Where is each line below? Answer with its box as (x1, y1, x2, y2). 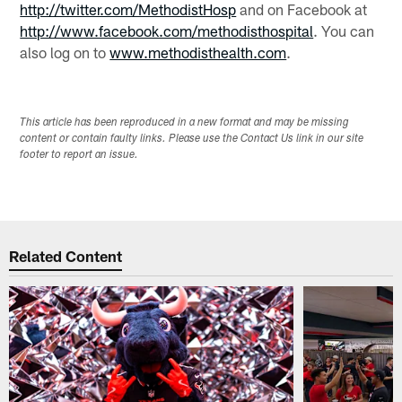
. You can (313, 21, 375, 39)
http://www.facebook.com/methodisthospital (20, 21, 314, 39)
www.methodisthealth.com (109, 42, 287, 61)
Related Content (9, 247, 123, 266)
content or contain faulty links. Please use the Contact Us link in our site (20, 133, 364, 144)
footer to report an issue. (20, 149, 139, 161)
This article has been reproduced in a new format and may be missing (20, 117, 350, 128)
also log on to (20, 42, 110, 61)
